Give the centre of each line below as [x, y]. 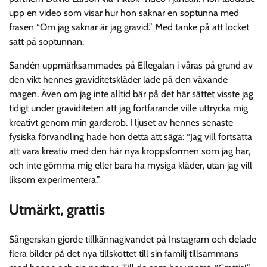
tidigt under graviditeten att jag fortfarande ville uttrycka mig [128, 108]
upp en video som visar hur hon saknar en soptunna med [124, 13]
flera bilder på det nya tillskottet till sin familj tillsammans [124, 253]
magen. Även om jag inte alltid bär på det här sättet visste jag [131, 94]
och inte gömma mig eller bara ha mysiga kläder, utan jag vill [131, 165]
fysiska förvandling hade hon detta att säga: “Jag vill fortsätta [131, 136]
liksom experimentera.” [55, 179]
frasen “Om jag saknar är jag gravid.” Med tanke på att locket [129, 27]
